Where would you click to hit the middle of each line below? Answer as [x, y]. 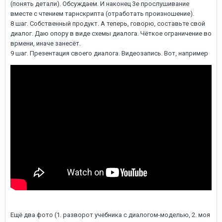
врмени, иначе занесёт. [46, 43]
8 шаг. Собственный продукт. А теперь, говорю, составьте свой [108, 24]
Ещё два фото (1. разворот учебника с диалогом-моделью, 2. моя [110, 215]
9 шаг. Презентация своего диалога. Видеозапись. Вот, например [109, 53]
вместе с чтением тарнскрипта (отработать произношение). [102, 14]
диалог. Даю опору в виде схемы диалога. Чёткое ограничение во [111, 33]
